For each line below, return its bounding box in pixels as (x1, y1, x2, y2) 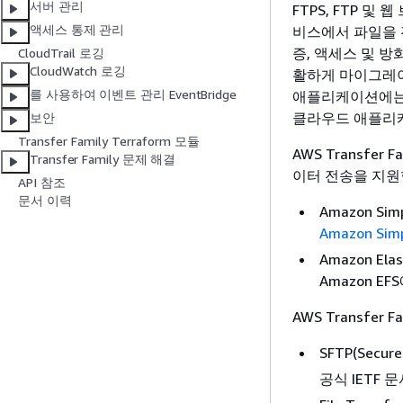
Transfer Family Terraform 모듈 (18, 133, 200, 149)
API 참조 (18, 175, 66, 191)
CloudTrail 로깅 (18, 45, 104, 61)
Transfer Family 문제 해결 (30, 151, 176, 167)
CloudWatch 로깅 (30, 63, 126, 79)
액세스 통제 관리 (30, 22, 125, 38)
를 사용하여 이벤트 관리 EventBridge (30, 86, 237, 103)
